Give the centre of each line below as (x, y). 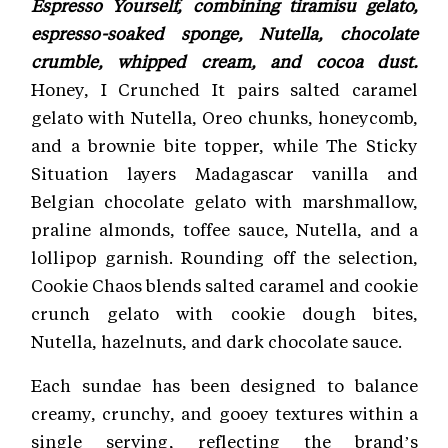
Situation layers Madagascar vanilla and (224, 172)
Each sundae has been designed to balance (224, 384)
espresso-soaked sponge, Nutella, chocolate (224, 32)
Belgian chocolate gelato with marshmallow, (224, 200)
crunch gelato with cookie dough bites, (224, 312)
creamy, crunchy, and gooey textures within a (224, 412)
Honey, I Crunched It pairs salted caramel (224, 88)
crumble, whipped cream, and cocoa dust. (224, 60)
